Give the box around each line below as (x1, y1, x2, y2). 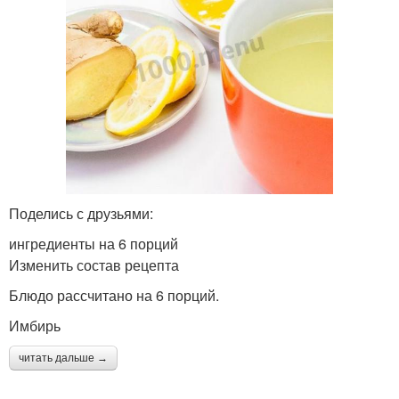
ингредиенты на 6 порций (9, 232, 178, 254)
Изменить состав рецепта (9, 254, 179, 275)
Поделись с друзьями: (9, 202, 153, 224)
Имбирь (9, 314, 61, 336)
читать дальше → (19, 351, 108, 364)
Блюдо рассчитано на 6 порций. (9, 284, 219, 305)
